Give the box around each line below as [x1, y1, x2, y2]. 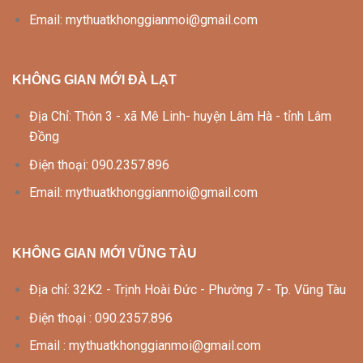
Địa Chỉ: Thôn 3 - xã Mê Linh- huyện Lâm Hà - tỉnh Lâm [28, 109, 331, 125]
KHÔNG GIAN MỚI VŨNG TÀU [12, 246, 197, 261]
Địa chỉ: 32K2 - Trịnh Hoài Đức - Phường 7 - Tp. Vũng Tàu [28, 281, 346, 297]
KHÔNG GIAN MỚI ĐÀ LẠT [12, 73, 177, 88]
